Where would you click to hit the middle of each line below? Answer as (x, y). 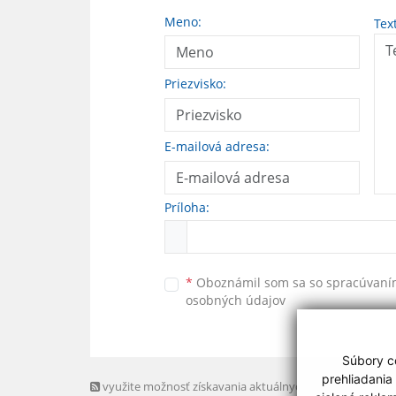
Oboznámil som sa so (259, 283)
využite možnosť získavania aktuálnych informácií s (235, 386)
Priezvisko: (195, 84)
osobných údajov (236, 301)
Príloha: (187, 207)
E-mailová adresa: (217, 146)
